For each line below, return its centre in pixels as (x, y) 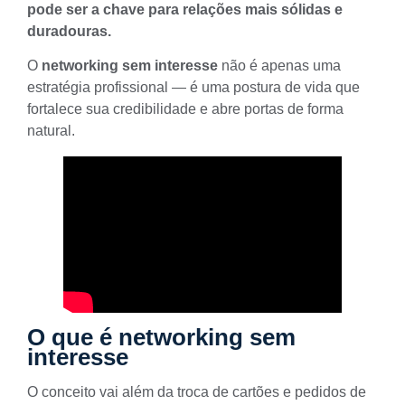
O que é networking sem (161, 338)
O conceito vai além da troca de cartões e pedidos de (197, 392)
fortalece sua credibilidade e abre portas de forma (185, 108)
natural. (51, 130)
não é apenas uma (279, 65)
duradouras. (69, 31)
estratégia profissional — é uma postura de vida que (193, 87)
